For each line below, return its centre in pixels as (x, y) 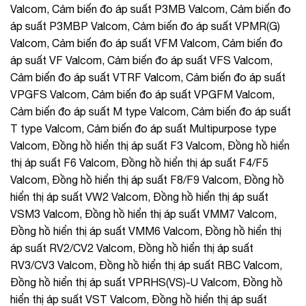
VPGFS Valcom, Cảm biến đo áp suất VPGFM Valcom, (142, 94)
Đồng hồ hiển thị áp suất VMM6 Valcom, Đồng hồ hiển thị (146, 231)
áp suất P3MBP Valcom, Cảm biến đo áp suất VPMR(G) (145, 26)
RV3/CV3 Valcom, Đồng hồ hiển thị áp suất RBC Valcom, (146, 265)
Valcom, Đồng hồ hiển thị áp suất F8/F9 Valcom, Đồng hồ (147, 179)
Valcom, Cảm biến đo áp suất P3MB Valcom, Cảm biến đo (151, 9)
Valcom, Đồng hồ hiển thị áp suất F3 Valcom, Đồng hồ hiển (150, 145)
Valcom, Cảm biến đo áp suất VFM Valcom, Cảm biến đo (147, 43)
